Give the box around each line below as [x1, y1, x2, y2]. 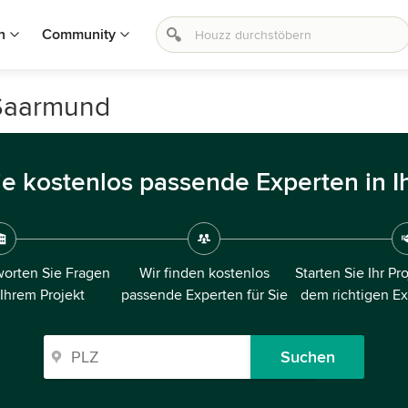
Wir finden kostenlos [138, 264, 270, 282]
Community [42, 25, 116, 44]
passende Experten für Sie [120, 286, 288, 304]
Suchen [280, 347, 335, 367]
